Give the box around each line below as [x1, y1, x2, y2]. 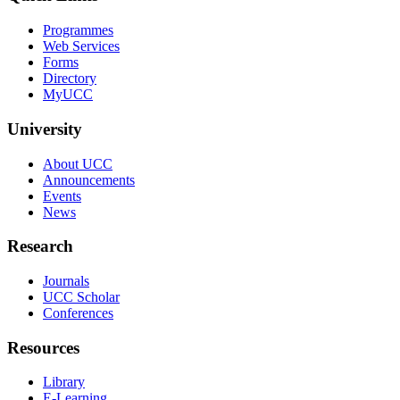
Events [43, 187, 81, 204]
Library [43, 374, 85, 390]
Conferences [43, 304, 113, 321]
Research [7, 237, 73, 256]
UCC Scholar [43, 288, 120, 304]
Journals [43, 272, 89, 288]
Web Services [43, 38, 120, 54]
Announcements [43, 171, 135, 187]
